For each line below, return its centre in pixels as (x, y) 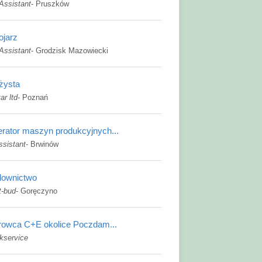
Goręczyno (39, 191)
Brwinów (44, 144)
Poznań (35, 97)
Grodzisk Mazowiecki (72, 51)
